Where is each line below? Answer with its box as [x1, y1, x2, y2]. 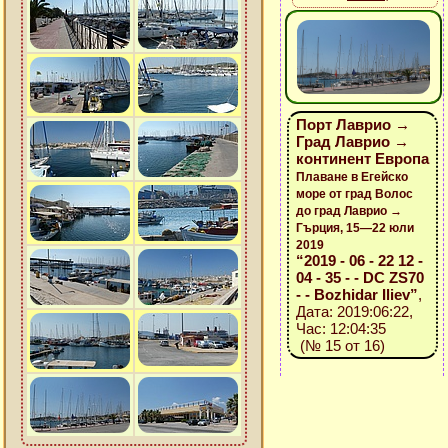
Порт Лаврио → [295, 116, 410, 133]
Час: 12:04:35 [295, 320, 386, 337]
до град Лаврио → [295, 204, 402, 218]
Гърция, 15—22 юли [295, 221, 414, 235]
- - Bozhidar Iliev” [295, 286, 418, 303]
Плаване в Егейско [295, 170, 408, 184]
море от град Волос [295, 187, 413, 201]
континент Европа [295, 150, 429, 167]
